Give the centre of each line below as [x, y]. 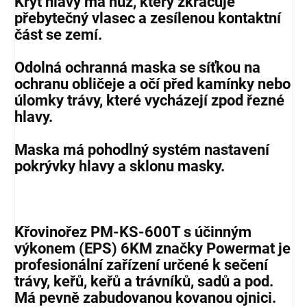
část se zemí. [58, 34]
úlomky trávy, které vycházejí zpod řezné [149, 100]
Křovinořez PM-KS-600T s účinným [133, 232]
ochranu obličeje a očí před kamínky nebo [152, 84]
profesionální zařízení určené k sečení [141, 265]
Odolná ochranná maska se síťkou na [137, 67]
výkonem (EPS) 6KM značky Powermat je [152, 248]
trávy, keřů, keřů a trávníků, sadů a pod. [144, 281]
